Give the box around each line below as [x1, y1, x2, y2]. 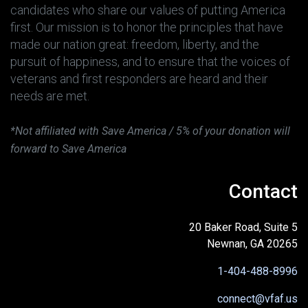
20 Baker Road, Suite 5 [189, 221, 298, 234]
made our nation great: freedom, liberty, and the [10, 37, 259, 52]
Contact [229, 180, 298, 203]
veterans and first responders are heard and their [10, 71, 268, 86]
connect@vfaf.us [217, 292, 298, 305]
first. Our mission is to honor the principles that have [10, 20, 283, 34]
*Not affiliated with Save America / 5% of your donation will [10, 124, 290, 137]
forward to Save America [10, 142, 129, 155]
